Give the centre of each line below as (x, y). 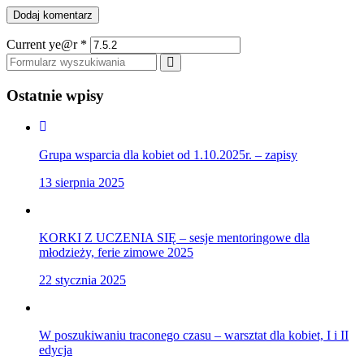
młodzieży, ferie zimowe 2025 (116, 252)
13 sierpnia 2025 (82, 182)
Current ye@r (43, 45)
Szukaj (190, 62)
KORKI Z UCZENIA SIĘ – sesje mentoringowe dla (174, 237)
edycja (56, 349)
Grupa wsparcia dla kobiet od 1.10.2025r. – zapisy (168, 154)
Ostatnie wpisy (55, 95)
